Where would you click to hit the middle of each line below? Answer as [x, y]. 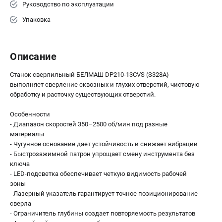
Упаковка [36, 19]
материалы [27, 134]
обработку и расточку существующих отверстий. [83, 94]
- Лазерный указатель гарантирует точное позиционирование [104, 193]
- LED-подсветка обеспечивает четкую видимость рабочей [98, 173]
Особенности [30, 114]
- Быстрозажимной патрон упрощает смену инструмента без [102, 154]
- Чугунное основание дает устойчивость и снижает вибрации [104, 144]
